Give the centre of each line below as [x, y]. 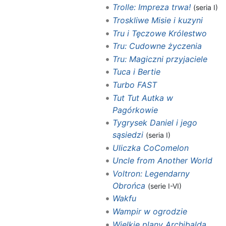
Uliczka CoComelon [150, 148]
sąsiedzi [128, 135]
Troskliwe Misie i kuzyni [157, 20]
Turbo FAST [134, 84]
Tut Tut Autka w [143, 98]
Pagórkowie [135, 110]
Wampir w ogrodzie [150, 212]
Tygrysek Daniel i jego [155, 123]
